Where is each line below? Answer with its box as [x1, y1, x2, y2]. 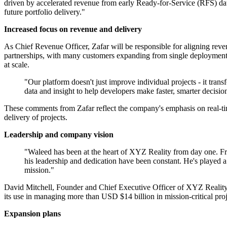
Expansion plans [4, 209, 61, 218]
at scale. [4, 60, 29, 69]
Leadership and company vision [4, 130, 113, 139]
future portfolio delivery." [4, 8, 85, 17]
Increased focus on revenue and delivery [4, 25, 142, 34]
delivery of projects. [4, 113, 67, 122]
